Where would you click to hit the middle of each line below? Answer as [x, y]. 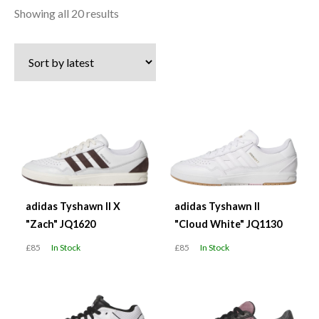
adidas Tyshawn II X [73, 206]
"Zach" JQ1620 [61, 224]
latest [132, 48]
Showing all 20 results [67, 13]
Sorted [135, 12]
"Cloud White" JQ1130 [228, 224]
